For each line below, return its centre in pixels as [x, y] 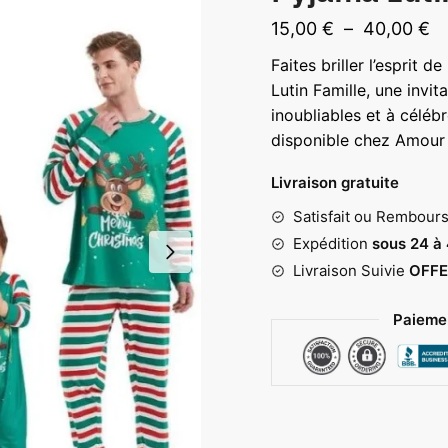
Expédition [330, 243]
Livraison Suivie [350, 270]
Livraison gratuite [334, 182]
